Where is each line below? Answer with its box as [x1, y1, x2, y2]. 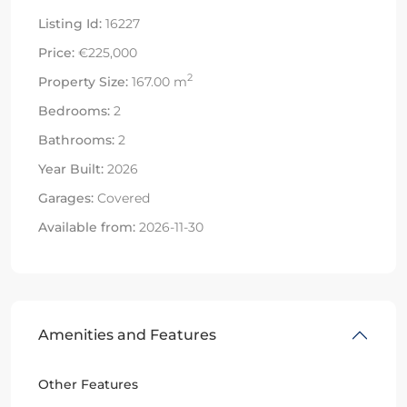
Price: [38, 44, 74, 61]
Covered [94, 189, 150, 206]
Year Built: [38, 160, 104, 177]
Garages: [38, 189, 94, 206]
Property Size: [38, 73, 128, 90]
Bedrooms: [38, 102, 110, 119]
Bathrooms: [38, 131, 114, 148]
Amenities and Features [38, 325, 216, 343]
